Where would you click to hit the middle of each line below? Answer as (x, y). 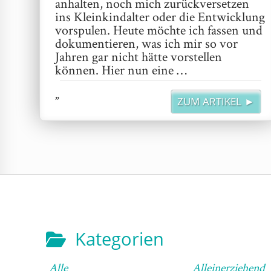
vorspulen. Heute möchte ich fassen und (159, 30)
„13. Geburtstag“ (99, 94)
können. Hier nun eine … (121, 70)
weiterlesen (172, 94)
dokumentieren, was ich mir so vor (147, 43)
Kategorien (119, 239)
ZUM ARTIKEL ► (216, 102)
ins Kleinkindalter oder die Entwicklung (160, 17)
